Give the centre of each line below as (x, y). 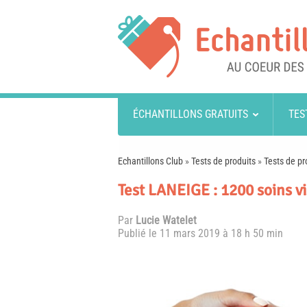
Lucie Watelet (166, 220)
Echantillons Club (150, 161)
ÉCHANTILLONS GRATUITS (190, 114)
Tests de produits (223, 161)
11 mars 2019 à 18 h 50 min (221, 233)
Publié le (139, 233)
